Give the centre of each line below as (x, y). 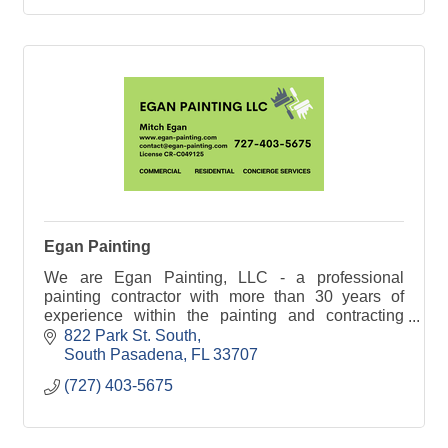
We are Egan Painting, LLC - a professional (224, 278)
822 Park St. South (130, 335)
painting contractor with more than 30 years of (224, 297)
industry (72, 335)
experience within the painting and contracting (224, 316)
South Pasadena (123, 354)
